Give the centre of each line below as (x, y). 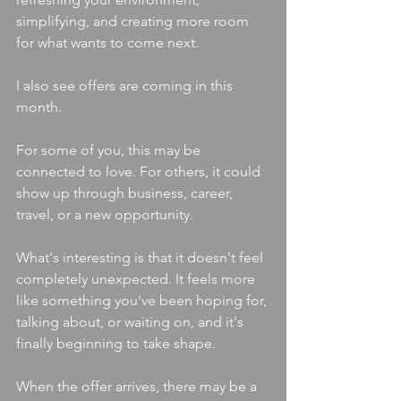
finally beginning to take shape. (116, 343)
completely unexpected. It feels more (137, 279)
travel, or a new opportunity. (105, 214)
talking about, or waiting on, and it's (132, 322)
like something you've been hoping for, (143, 300)
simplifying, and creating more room (134, 21)
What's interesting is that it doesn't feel (141, 257)
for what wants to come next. (107, 43)
